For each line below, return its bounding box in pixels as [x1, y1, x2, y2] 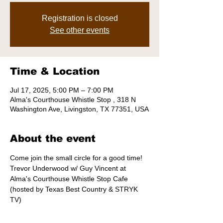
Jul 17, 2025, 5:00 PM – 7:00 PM [10, 86, 113, 94]
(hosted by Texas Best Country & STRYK [10, 185, 140, 193]
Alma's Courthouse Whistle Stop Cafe [10, 175, 132, 183]
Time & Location [10, 66, 100, 77]
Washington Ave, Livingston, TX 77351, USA [10, 105, 149, 113]
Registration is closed [41, 14, 118, 22]
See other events [50, 26, 110, 34]
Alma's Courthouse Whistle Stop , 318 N [10, 96, 136, 104]
